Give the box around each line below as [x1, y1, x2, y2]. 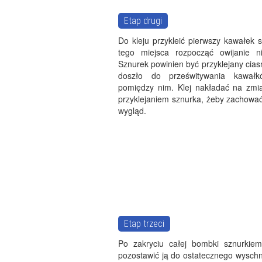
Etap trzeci [124, 218, 164, 229]
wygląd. [118, 105, 146, 116]
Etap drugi [124, 15, 162, 26]
